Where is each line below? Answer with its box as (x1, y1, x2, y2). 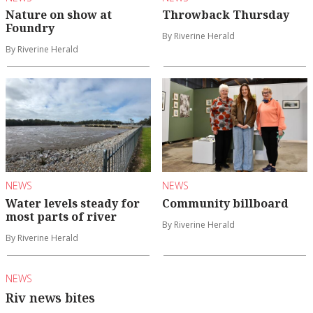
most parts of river (6, 208, 117, 224)
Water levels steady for (6, 195, 140, 211)
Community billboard (162, 195, 289, 211)
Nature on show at (6, 7, 112, 23)
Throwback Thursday (162, 7, 289, 23)
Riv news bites (6, 289, 95, 307)
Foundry (6, 20, 54, 36)
